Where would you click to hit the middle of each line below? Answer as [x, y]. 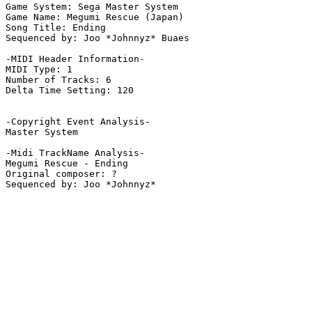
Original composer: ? [61, 174]
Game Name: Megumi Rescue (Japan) [95, 17]
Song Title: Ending [56, 28]
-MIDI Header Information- [75, 59]
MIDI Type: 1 [39, 70]
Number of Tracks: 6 [58, 80]
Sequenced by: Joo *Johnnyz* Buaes [97, 38]
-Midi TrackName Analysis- [75, 153]
